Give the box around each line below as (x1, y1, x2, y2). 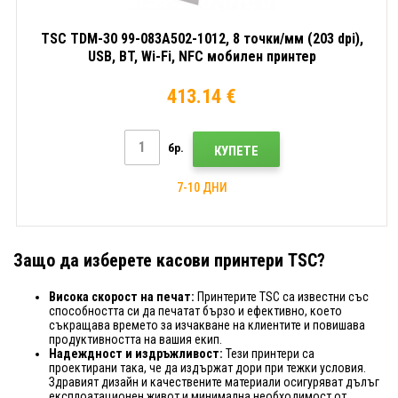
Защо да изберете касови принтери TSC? (13, 249, 325, 271)
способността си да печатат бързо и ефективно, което (49, 303, 342, 318)
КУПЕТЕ (213, 142, 259, 159)
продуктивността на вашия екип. (49, 331, 222, 346)
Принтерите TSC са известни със (195, 289, 369, 304)
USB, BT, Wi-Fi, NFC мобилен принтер (87, 47, 316, 65)
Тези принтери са (223, 346, 314, 361)
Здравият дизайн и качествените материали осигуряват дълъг (49, 374, 379, 389)
